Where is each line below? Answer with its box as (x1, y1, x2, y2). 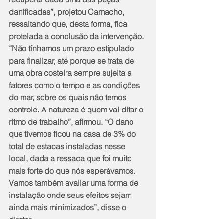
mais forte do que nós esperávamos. (9, 165, 137, 175)
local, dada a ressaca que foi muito (9, 153, 133, 163)
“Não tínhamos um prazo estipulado (9, 43, 136, 53)
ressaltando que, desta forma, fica (9, 19, 129, 29)
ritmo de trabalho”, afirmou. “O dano (9, 116, 135, 127)
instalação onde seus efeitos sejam (9, 190, 133, 200)
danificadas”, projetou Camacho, (9, 6, 126, 17)
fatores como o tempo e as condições (9, 80, 142, 90)
